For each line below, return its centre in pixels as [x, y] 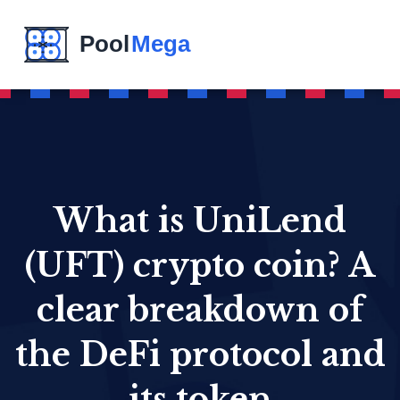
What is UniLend [200, 221]
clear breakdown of [200, 310]
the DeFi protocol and [200, 354]
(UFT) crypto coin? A [200, 265]
